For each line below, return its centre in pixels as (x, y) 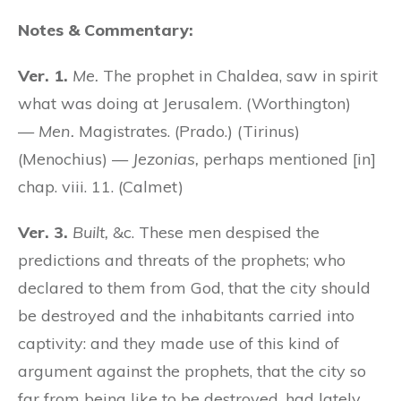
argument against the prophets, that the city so (192, 371)
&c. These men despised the (214, 232)
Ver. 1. (43, 75)
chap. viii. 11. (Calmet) (101, 186)
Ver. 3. (43, 232)
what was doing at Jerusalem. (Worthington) (184, 103)
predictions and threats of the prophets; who (182, 260)
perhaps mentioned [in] (287, 158)
